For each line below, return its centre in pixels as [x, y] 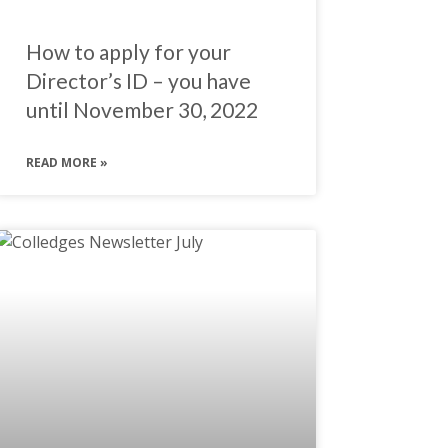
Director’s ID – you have [138, 81]
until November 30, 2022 [141, 110]
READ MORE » [66, 163]
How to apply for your [128, 52]
